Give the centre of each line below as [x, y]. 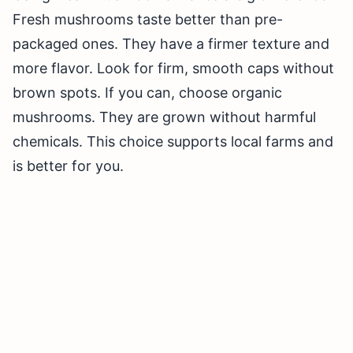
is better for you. [68, 166]
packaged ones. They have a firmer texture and [171, 44]
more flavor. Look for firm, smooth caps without [173, 69]
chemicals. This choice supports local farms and [173, 142]
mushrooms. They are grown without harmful [164, 117]
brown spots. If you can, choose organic [147, 93]
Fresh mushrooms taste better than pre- [148, 20]
